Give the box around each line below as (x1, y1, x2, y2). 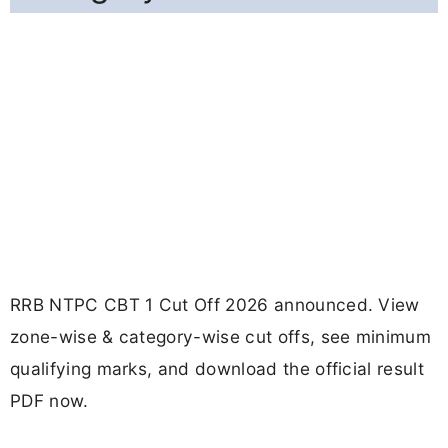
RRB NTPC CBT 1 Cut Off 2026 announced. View (10, 294, 420, 316)
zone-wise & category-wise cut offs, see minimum (10, 326, 432, 348)
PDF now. (10, 390, 89, 412)
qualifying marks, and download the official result (10, 358, 425, 380)
